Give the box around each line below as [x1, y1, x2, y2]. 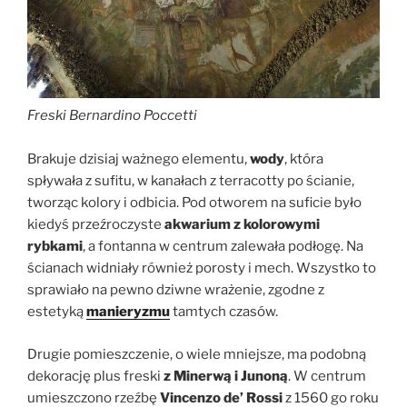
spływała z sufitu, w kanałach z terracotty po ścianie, [27, 173, 354, 190]
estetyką [27, 303, 86, 321]
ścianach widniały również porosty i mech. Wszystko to [27, 260, 376, 277]
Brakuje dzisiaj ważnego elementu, [27, 151, 250, 168]
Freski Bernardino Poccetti [27, 107, 197, 124]
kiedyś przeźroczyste [27, 216, 164, 233]
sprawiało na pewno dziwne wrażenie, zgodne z [27, 282, 324, 299]
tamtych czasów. [170, 303, 278, 321]
